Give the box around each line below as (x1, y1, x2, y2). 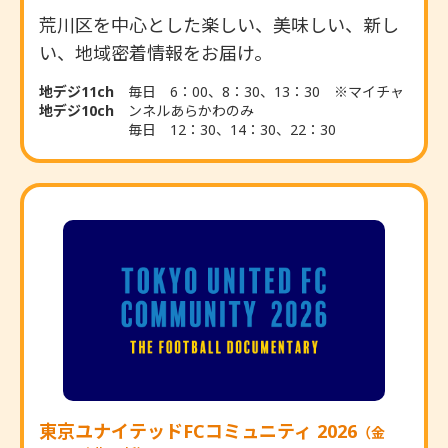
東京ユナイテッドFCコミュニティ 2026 (39, 419, 357, 444)
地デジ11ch (39, 82, 114, 101)
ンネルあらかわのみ (128, 101, 254, 120)
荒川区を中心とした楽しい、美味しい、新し (39, 13, 399, 37)
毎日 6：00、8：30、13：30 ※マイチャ (128, 82, 404, 101)
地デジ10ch (39, 101, 114, 120)
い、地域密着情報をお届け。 (39, 41, 272, 65)
